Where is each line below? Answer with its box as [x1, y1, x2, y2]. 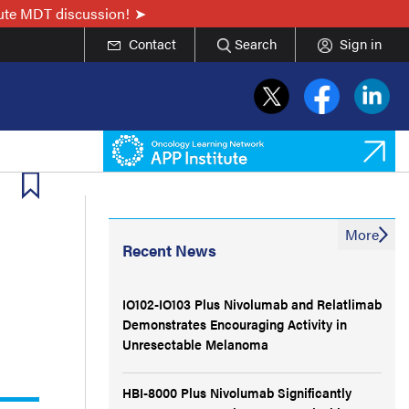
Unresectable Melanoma [122, 334, 268, 353]
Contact [128, 34, 176, 53]
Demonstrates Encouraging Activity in [122, 314, 347, 333]
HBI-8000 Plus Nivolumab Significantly [122, 383, 351, 402]
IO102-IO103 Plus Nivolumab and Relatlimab [122, 294, 382, 313]
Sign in [340, 34, 382, 53]
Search [235, 34, 277, 53]
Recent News [122, 239, 216, 261]
